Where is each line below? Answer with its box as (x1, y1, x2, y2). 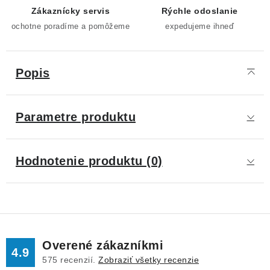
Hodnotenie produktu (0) (16, 154, 163, 168)
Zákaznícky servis (31, 6, 110, 16)
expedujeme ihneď (165, 22, 234, 31)
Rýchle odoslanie (161, 6, 238, 16)
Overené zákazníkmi (42, 239, 163, 252)
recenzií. (57, 255, 98, 265)
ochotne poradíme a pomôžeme (11, 22, 130, 31)
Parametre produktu (16, 110, 136, 124)
